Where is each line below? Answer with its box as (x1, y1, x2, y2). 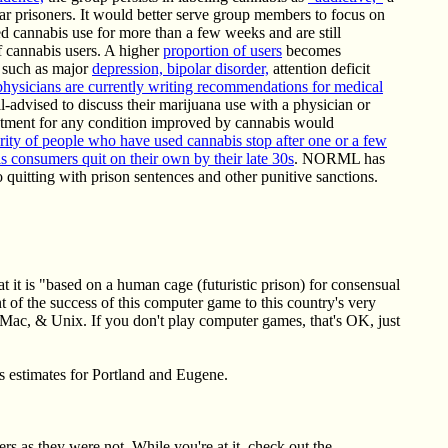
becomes (282, 42, 341, 59)
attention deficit (269, 60, 370, 77)
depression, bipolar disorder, (92, 60, 269, 77)
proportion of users (163, 42, 282, 59)
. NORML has (294, 150, 385, 167)
